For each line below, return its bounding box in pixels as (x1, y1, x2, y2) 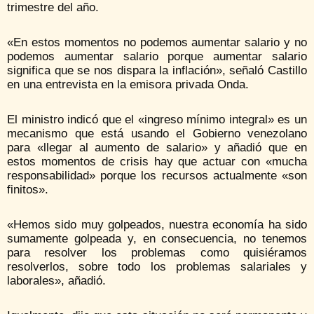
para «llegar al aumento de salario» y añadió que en (7, 141, 307, 155)
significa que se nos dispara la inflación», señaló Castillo (7, 64, 307, 78)
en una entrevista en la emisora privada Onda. (7, 78, 249, 92)
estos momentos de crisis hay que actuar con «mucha (7, 155, 307, 169)
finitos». (7, 183, 48, 197)
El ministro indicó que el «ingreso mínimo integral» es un (7, 113, 307, 127)
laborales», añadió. (7, 274, 106, 288)
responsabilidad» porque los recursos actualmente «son (7, 169, 307, 183)
